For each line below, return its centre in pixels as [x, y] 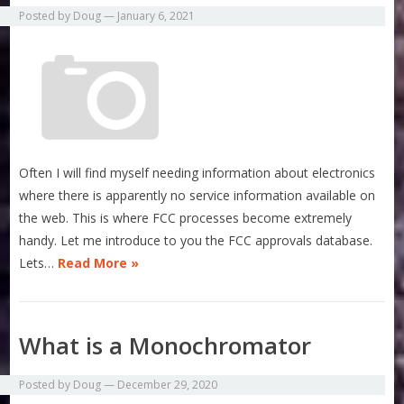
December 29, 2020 [168, 385]
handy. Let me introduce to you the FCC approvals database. [196, 241]
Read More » [99, 263]
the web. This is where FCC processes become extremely [186, 218]
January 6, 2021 [156, 16]
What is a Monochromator [165, 346]
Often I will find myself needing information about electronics [197, 173]
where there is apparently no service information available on [197, 196]
